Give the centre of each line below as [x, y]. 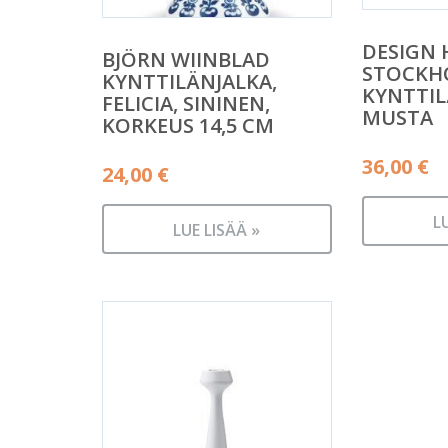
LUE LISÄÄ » [217, 229]
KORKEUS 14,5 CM [188, 125]
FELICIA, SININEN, [186, 103]
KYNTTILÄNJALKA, [189, 81]
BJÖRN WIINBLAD [186, 59]
